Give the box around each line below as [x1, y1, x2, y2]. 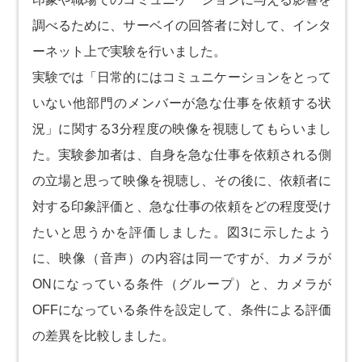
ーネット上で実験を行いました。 [32, 44, 226, 58]
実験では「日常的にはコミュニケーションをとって [32, 69, 332, 84]
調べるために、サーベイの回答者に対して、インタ [32, 18, 332, 32]
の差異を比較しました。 [32, 328, 175, 343]
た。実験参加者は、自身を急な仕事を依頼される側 [32, 147, 332, 162]
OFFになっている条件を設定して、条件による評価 [32, 302, 332, 317]
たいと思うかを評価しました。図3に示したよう [32, 225, 332, 239]
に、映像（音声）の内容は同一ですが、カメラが [32, 250, 332, 265]
